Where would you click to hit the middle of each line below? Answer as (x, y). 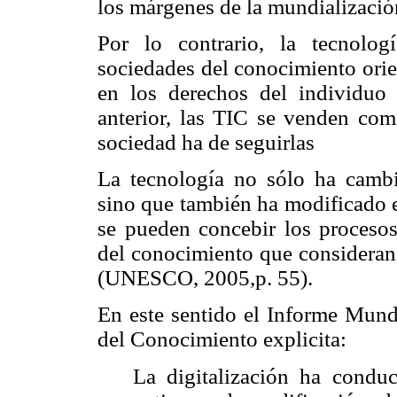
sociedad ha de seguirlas (206, 142)
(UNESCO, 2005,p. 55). (205, 278)
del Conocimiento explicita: (222, 339)
